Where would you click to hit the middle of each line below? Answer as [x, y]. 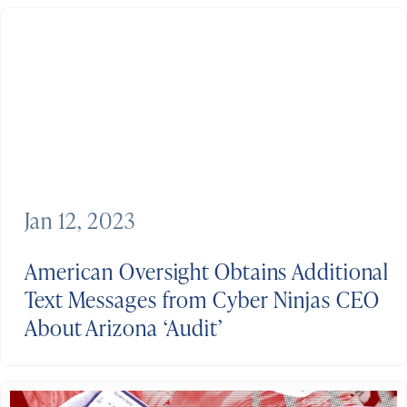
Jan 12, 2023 [80, 220]
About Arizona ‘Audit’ [124, 327]
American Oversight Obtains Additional [207, 271]
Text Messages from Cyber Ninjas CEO [202, 299]
